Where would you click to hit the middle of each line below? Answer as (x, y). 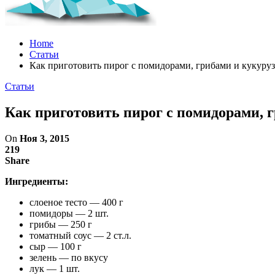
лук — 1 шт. (55, 268)
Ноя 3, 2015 (45, 138)
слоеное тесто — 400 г (76, 202)
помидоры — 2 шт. (69, 213)
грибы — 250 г (61, 224)
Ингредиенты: (37, 181)
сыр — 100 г (56, 246)
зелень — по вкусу (69, 257)
